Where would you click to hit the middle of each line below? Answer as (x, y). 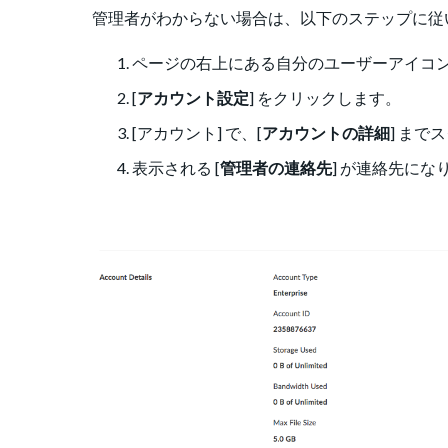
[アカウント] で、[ (197, 133)
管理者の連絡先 (276, 168)
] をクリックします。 (325, 98)
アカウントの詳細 (326, 133)
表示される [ (176, 168)
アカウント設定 (193, 98)
